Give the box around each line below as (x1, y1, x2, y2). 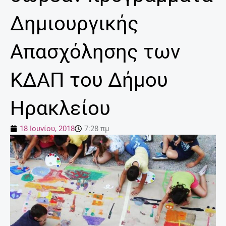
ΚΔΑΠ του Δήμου (10, 68, 168, 92)
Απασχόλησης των (10, 40, 180, 64)
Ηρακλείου (10, 96, 110, 121)
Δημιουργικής (10, 12, 139, 36)
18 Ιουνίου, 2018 (20, 124, 75, 134)
